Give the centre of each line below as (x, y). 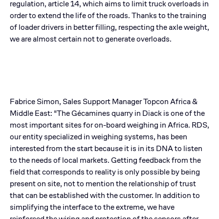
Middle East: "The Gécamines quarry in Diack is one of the (107, 113)
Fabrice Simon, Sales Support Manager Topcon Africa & (104, 101)
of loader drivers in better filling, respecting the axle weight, (109, 27)
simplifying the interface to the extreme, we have (92, 207)
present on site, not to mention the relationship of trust (103, 183)
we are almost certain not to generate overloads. (91, 39)
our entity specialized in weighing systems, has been (99, 136)
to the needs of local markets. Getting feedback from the (105, 160)
